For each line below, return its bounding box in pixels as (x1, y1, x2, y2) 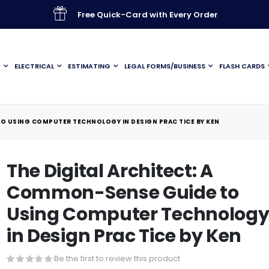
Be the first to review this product (53, 252, 180, 264)
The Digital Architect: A (6, 159, 213, 184)
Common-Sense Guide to (6, 180, 239, 205)
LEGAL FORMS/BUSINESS (124, 61, 205, 71)
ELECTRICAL (14, 61, 54, 71)
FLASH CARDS (219, 61, 265, 71)
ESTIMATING (68, 61, 110, 71)
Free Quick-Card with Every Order (77, 8, 218, 20)
